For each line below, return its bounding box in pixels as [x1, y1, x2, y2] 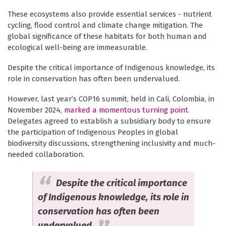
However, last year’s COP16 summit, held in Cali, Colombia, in [8, 94, 214, 103]
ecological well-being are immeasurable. [8, 43, 147, 52]
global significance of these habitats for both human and [8, 32, 207, 41]
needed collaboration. [8, 149, 84, 159]
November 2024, [8, 105, 64, 115]
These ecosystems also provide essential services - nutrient [8, 10, 212, 19]
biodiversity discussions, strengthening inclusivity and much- [8, 138, 215, 148]
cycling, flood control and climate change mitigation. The [8, 21, 203, 30]
